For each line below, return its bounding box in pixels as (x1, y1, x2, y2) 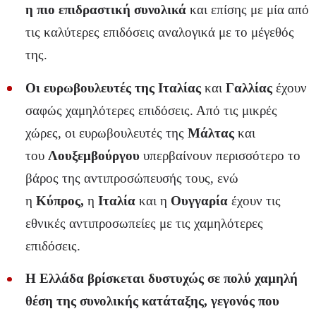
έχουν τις (231, 193, 281, 208)
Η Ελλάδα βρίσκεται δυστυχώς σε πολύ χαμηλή (25, 271, 298, 286)
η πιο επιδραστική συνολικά (25, 2, 186, 18)
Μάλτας (188, 125, 234, 140)
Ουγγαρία (171, 193, 231, 208)
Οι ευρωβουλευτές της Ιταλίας (25, 80, 201, 95)
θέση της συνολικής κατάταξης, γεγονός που (25, 293, 279, 309)
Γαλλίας (222, 80, 272, 95)
